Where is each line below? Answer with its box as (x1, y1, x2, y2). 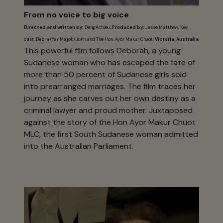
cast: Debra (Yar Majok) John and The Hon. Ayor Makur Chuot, (24, 36, 154, 42)
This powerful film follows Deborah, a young (24, 45, 181, 56)
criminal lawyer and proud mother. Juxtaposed (24, 105, 193, 116)
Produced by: (112, 24, 145, 30)
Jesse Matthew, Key (145, 24, 188, 30)
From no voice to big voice (24, 9, 129, 20)
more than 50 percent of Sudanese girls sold (24, 69, 187, 80)
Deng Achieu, (85, 24, 112, 30)
